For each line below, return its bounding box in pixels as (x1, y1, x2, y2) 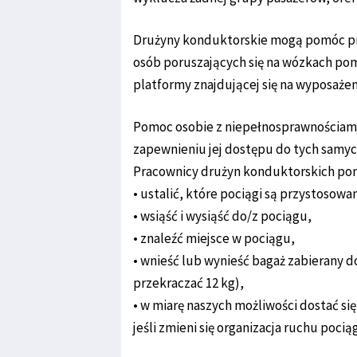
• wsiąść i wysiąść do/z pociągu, (133, 207, 312, 225)
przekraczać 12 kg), (133, 274, 244, 292)
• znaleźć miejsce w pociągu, (133, 229, 295, 247)
